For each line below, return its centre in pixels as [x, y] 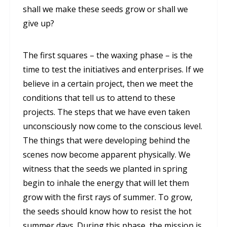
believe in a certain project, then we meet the [108, 84]
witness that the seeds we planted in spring [105, 169]
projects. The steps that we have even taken [106, 112]
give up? [39, 24]
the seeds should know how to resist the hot [107, 212]
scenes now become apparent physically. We [107, 155]
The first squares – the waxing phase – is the [108, 55]
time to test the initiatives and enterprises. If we [113, 70]
